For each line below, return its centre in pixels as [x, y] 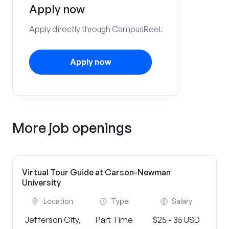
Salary [182, 201]
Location [59, 201]
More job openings [72, 128]
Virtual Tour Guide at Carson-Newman [96, 172]
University [41, 182]
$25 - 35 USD [176, 220]
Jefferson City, [53, 220]
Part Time [114, 220]
